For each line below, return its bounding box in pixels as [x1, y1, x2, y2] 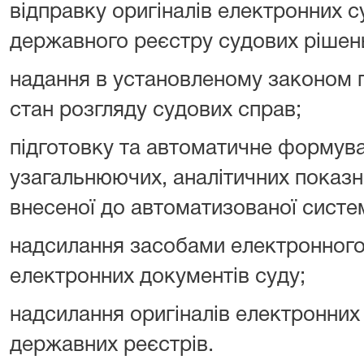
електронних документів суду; [10, 267, 305, 287]
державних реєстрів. [10, 336, 214, 355]
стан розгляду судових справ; [10, 101, 301, 120]
